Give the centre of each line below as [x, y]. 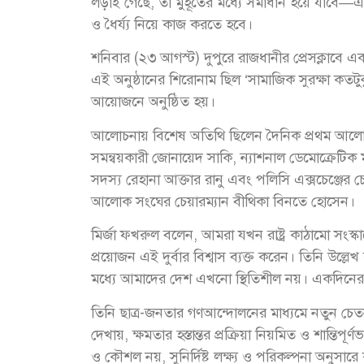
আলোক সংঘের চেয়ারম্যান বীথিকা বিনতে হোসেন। [223, 201]
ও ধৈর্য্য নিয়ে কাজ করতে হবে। [172, 25]
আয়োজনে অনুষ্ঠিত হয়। [153, 102]
